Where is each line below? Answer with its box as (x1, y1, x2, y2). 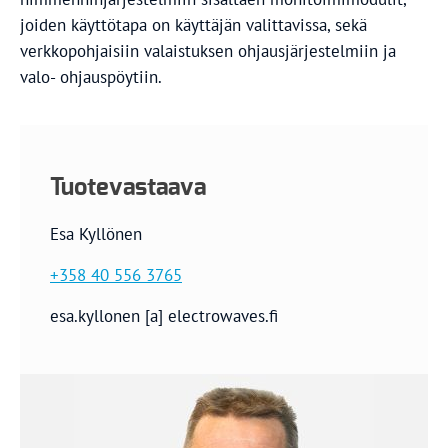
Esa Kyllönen (50, 223, 142, 246)
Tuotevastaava (50, 176, 206, 201)
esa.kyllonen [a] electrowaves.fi (50, 305, 278, 328)
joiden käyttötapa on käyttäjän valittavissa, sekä (20, 13, 367, 36)
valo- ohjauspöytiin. (20, 65, 162, 88)
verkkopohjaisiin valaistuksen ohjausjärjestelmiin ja (20, 39, 396, 62)
